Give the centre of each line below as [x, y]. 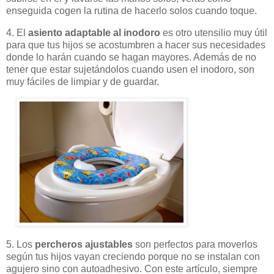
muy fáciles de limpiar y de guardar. [84, 81]
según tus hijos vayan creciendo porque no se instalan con [133, 257]
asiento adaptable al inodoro [94, 32]
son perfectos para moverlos [195, 245]
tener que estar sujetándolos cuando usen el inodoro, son [130, 69]
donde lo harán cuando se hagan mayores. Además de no [131, 57]
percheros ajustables [84, 245]
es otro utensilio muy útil [214, 32]
